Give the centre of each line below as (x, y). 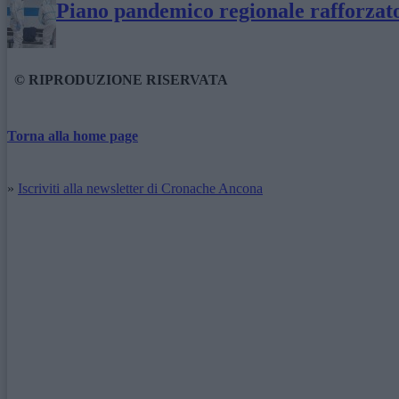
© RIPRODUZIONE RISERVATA (121, 79)
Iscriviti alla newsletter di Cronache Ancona (140, 188)
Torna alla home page (73, 135)
